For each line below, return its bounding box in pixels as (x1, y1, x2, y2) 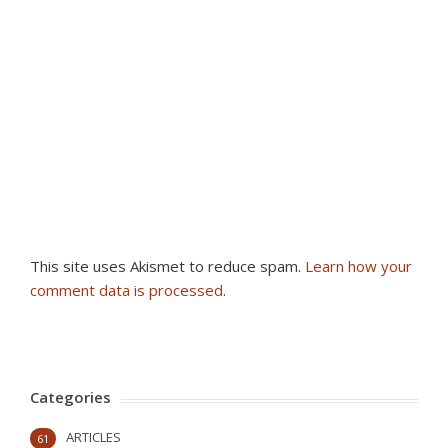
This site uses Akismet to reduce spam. (30, 256, 305, 276)
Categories (30, 387, 111, 407)
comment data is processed (30, 280, 223, 300)
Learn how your (305, 256, 412, 276)
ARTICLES (66, 428, 121, 446)
